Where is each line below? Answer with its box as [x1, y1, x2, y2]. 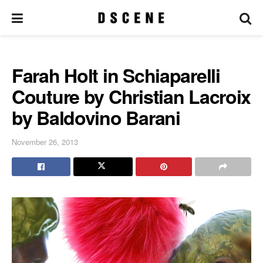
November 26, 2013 [12, 136, 78, 147]
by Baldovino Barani [12, 104, 180, 131]
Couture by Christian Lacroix [12, 83, 251, 110]
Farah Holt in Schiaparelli [12, 62, 220, 89]
